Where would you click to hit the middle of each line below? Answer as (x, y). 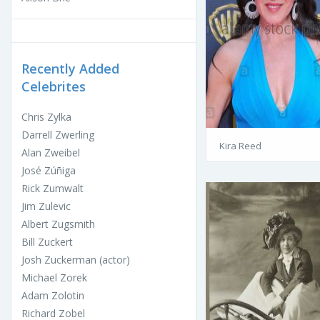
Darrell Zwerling (58, 135)
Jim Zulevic (46, 206)
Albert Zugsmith (58, 224)
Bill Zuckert (47, 242)
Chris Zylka (46, 117)
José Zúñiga (49, 171)
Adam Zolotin (53, 296)
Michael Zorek (54, 278)
